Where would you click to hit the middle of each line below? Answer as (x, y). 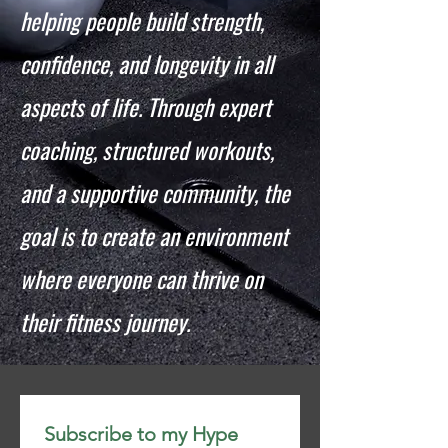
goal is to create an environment (154, 236)
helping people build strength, (142, 21)
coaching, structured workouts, (147, 150)
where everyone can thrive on (141, 279)
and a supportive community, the (155, 193)
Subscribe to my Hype (141, 434)
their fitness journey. (105, 322)
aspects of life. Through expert (145, 107)
